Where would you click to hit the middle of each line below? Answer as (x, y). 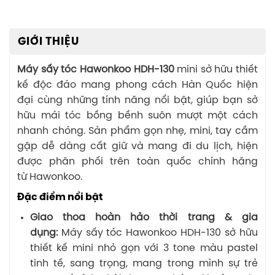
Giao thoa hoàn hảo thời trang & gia (144, 217)
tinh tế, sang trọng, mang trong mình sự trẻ (144, 263)
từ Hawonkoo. (50, 177)
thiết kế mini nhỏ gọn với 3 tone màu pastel (144, 248)
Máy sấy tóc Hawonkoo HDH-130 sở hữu (157, 233)
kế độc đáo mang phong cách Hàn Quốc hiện (137, 85)
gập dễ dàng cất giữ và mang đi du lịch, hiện (137, 146)
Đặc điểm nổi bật (60, 197)
